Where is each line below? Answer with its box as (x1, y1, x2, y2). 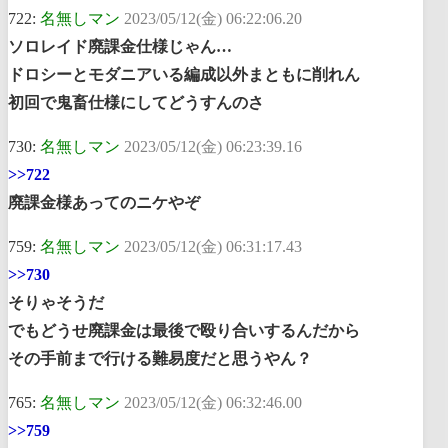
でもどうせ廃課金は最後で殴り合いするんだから (8, 321, 360, 339)
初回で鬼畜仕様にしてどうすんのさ (8, 93, 264, 111)
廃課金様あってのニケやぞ (8, 193, 200, 211)
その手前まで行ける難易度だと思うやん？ (8, 349, 312, 367)
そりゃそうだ (8, 293, 104, 311)
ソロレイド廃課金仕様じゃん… (8, 37, 232, 55)
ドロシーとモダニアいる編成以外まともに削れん (8, 65, 360, 83)
